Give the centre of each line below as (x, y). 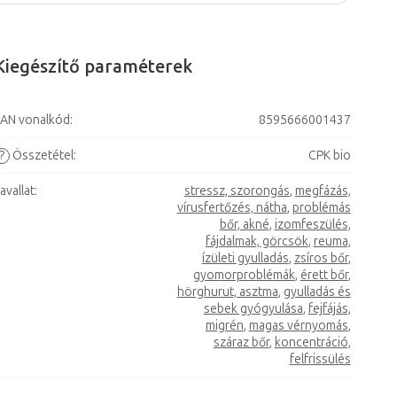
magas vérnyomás (298, 326)
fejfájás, (329, 309)
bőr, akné (244, 225)
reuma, (332, 241)
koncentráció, (312, 343)
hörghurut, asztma (227, 292)
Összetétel (41, 156)
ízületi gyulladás (245, 258)
